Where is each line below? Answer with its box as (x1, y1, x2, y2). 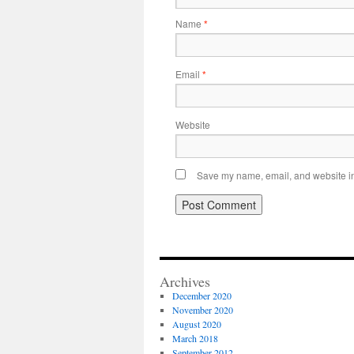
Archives (160, 272, 210, 291)
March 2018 (171, 332, 218, 345)
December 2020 (171, 289, 232, 302)
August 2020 (171, 318, 221, 330)
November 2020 (171, 303, 233, 316)
